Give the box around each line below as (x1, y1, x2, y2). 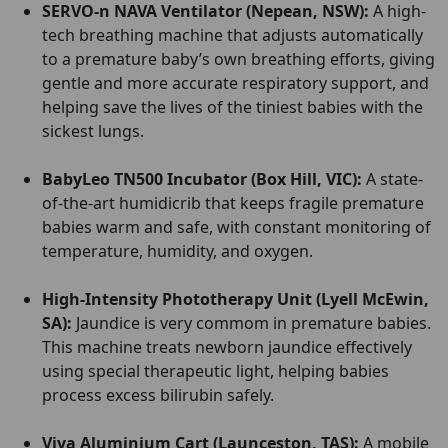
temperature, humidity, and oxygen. (42, 240, 317, 262)
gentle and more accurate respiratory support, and (42, 72, 429, 94)
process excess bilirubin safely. (42, 384, 274, 406)
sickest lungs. (42, 120, 144, 142)
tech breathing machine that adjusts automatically (42, 24, 423, 46)
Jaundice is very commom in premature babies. (72, 312, 431, 334)
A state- (362, 168, 423, 190)
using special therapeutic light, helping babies (42, 360, 389, 382)
